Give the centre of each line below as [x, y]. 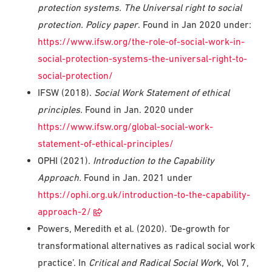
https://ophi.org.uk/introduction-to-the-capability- [144, 194]
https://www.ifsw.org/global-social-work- [126, 126]
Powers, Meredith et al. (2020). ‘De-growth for [134, 228]
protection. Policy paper [88, 24]
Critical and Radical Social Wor [152, 262]
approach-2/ [65, 211]
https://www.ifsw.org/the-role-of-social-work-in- [141, 41]
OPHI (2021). [66, 160]
